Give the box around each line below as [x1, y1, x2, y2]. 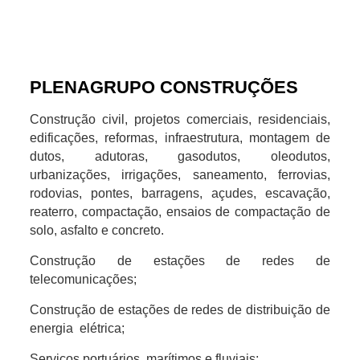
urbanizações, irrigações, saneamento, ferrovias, [29, 167, 331, 182]
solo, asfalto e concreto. [29, 223, 164, 237]
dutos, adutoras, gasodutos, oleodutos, [29, 149, 331, 163]
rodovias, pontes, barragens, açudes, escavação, [29, 186, 331, 200]
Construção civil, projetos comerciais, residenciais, [29, 112, 331, 126]
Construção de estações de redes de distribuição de [29, 302, 331, 317]
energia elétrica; [29, 321, 125, 335]
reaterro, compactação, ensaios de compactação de [29, 204, 331, 219]
